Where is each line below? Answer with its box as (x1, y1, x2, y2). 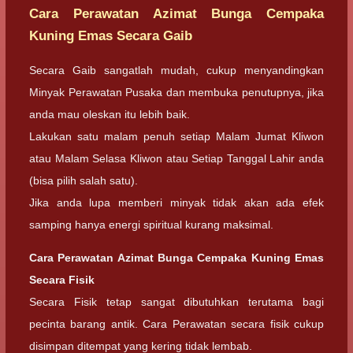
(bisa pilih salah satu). (29, 173, 138, 187)
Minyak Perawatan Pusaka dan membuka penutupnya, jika (29, 85, 324, 98)
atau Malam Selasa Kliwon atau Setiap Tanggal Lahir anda (29, 151, 324, 165)
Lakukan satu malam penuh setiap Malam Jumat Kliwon (29, 129, 324, 143)
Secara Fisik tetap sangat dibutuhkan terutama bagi (29, 295, 324, 308)
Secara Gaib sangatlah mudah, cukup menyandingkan (29, 63, 324, 76)
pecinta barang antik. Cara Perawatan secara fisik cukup (29, 317, 324, 330)
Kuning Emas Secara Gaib (29, 28, 192, 44)
